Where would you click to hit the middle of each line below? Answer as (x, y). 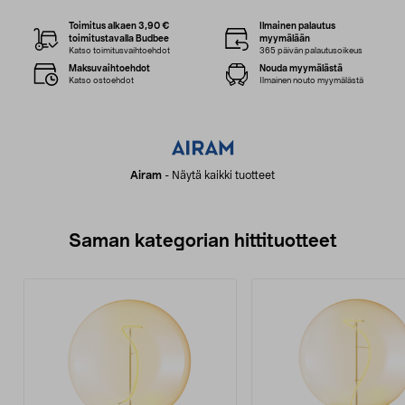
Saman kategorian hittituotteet (202, 241)
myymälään (284, 39)
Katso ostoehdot (102, 80)
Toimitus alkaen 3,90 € (120, 26)
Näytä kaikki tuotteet (223, 175)
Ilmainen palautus (297, 26)
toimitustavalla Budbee (119, 39)
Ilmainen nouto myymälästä (311, 80)
